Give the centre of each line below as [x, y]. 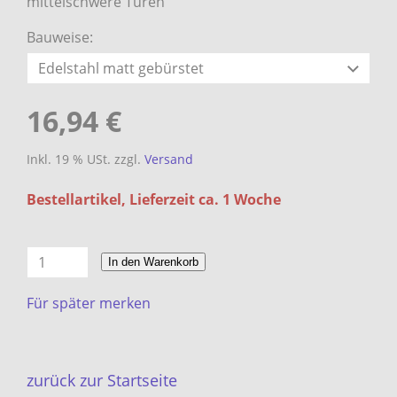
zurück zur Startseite [102, 380]
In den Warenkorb [153, 262]
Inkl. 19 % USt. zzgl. [86, 160]
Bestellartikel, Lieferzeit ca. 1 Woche [154, 199]
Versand [169, 160]
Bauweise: [60, 37]
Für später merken [89, 303]
